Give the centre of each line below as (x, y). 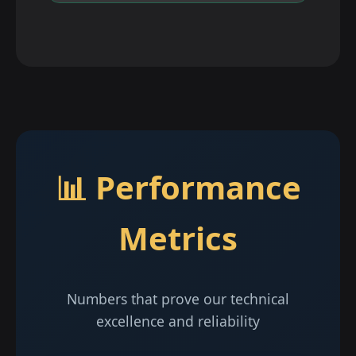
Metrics (178, 238)
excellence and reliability (178, 321)
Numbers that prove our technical (178, 299)
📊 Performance (178, 187)
